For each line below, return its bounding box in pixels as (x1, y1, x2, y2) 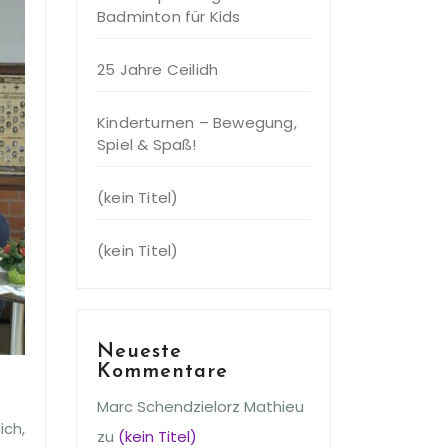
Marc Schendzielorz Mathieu (97, 396, 304, 417)
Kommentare (97, 362, 228, 382)
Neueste (97, 342, 182, 362)
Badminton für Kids (97, 6, 241, 27)
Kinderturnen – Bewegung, (97, 112, 297, 133)
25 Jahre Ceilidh (97, 59, 219, 80)
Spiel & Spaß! (97, 134, 197, 155)
